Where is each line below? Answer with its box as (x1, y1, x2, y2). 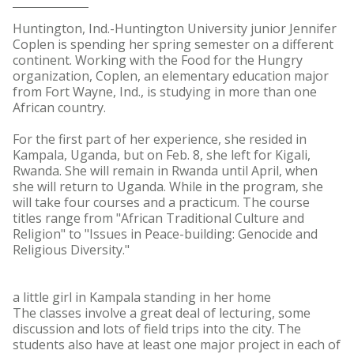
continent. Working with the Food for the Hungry (13, 51, 303, 69)
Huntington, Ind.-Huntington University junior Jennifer (13, 20, 337, 37)
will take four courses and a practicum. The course (13, 194, 310, 211)
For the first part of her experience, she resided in (13, 130, 307, 148)
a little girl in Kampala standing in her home (13, 288, 271, 306)
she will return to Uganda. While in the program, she (13, 178, 323, 195)
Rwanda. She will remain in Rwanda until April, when (13, 162, 318, 179)
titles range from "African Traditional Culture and (13, 209, 304, 227)
